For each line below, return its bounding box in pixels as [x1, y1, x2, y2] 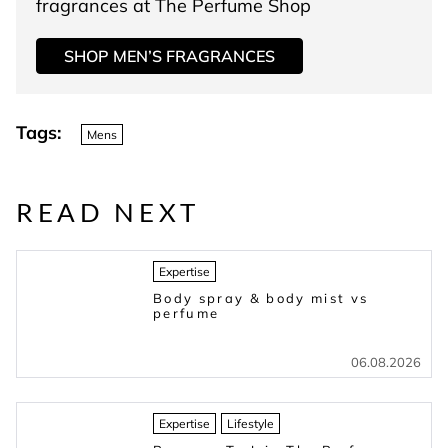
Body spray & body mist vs [153, 290, 369, 307]
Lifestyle [227, 416, 274, 432]
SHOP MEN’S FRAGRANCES [64, 46, 275, 67]
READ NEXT [16, 196, 201, 229]
